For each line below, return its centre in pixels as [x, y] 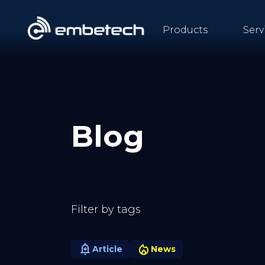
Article [107, 249]
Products [185, 30]
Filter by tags [106, 209]
